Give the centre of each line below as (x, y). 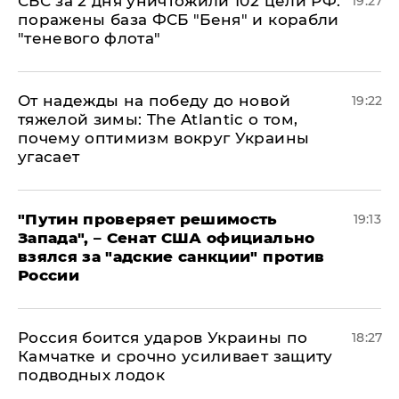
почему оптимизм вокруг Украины (164, 138)
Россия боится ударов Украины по (163, 338)
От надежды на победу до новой (154, 101)
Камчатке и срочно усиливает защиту (175, 356)
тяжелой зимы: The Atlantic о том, (158, 119)
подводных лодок (92, 375)
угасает (49, 157)
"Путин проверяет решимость (148, 219)
